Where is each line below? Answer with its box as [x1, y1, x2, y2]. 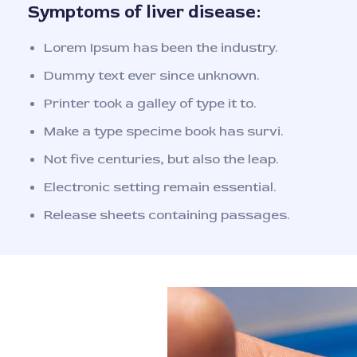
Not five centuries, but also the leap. [44, 151, 279, 167]
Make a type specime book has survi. [44, 123, 284, 139]
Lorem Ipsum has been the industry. [44, 39, 278, 56]
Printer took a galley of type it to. [44, 95, 257, 112]
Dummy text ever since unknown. [44, 67, 260, 84]
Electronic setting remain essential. [44, 178, 277, 195]
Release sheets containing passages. [44, 206, 290, 223]
